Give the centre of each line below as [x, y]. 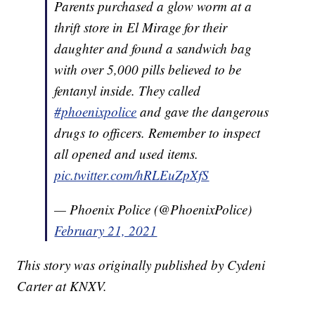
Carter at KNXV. [62, 285]
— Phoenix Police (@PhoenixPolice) [153, 209]
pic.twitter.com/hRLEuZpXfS [132, 174]
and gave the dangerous [203, 111]
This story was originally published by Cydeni [141, 264]
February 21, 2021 [106, 230]
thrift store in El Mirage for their [141, 27]
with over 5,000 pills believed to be [148, 69]
